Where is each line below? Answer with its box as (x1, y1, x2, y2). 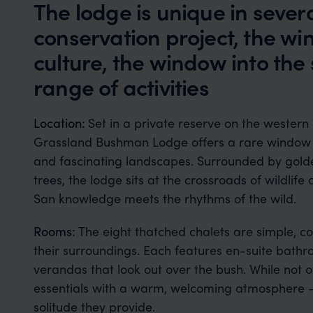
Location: (33, 114, 88, 131)
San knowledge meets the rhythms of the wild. (33, 189, 296, 207)
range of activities (34, 71, 209, 103)
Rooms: (33, 222, 78, 240)
